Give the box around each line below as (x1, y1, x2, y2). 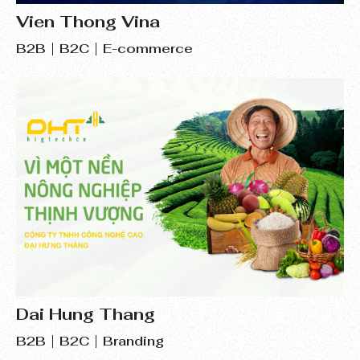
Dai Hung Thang (16, 303, 155, 325)
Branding (103, 332, 164, 350)
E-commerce (103, 39, 193, 57)
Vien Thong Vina (16, 10, 160, 32)
